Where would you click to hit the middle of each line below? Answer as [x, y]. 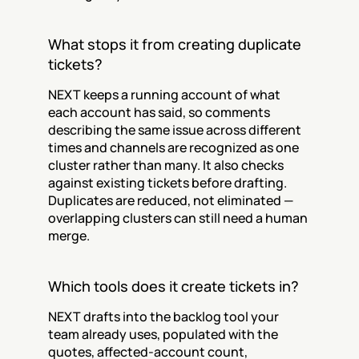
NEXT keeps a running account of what [164, 95]
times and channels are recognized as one [173, 147]
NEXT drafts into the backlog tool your [163, 317]
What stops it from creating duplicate [175, 44]
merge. [69, 236]
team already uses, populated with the [163, 334]
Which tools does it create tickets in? [173, 286]
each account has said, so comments [159, 112]
